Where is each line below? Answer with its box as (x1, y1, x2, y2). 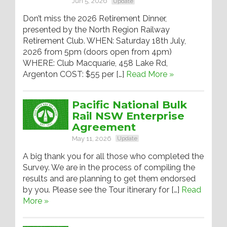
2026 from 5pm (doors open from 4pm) (23, 47, 172, 57)
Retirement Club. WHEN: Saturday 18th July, (23, 35, 186, 46)
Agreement (71, 120, 136, 133)
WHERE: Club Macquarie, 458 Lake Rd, (23, 58, 168, 68)
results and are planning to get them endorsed (23, 173, 196, 183)
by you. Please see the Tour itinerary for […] (23, 184, 181, 195)
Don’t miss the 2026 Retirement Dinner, (23, 13, 167, 23)
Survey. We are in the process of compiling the (23, 162, 195, 172)
